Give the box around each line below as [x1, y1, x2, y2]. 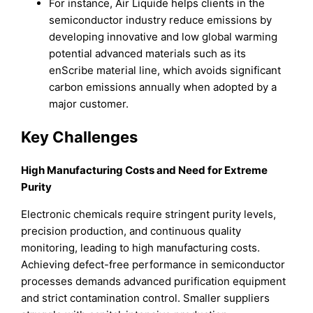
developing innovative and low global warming [49, 29, 278, 43]
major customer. [49, 96, 129, 110]
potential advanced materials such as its [49, 46, 247, 60]
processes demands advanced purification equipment [21, 275, 286, 289]
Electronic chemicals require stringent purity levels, [21, 208, 277, 221]
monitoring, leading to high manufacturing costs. [21, 241, 261, 255]
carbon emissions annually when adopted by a [49, 80, 277, 94]
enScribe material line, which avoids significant [49, 63, 282, 77]
